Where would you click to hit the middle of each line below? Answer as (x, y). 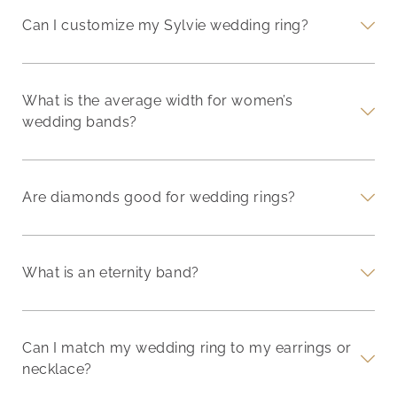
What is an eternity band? (111, 272)
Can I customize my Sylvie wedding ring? (166, 25)
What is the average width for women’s (158, 100)
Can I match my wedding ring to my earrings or (187, 347)
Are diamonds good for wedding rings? (159, 197)
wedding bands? (80, 121)
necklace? (57, 369)
